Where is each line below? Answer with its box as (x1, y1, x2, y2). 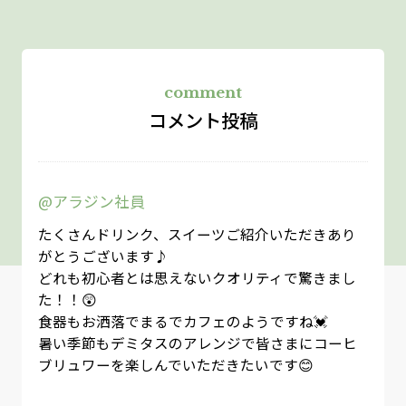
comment (164, 82, 242, 102)
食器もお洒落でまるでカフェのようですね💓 (37, 311, 328, 332)
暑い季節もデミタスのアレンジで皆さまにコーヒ (37, 333, 357, 353)
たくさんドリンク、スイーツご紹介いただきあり (37, 224, 356, 245)
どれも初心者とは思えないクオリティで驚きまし (37, 267, 356, 288)
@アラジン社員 (37, 189, 145, 212)
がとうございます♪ (37, 246, 169, 266)
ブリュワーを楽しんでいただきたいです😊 (37, 354, 314, 375)
